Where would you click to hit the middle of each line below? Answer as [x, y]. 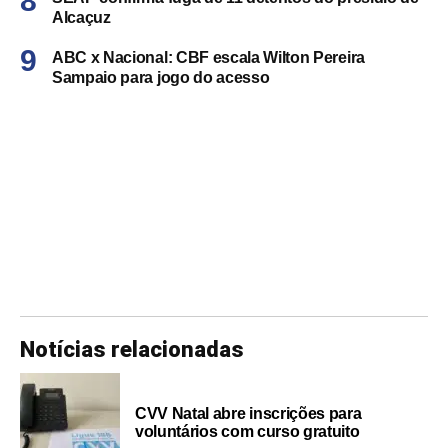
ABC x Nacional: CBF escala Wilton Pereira [208, 57]
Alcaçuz [81, 17]
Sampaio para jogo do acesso [161, 77]
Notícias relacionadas [132, 349]
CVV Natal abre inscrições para [248, 413]
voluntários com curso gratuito [247, 431]
